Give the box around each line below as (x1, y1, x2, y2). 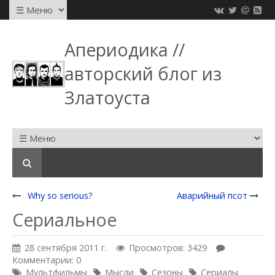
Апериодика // (64, 38, 185, 61)
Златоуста (64, 86, 151, 109)
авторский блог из (64, 62, 222, 85)
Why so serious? (28, 190, 93, 201)
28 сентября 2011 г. (25, 242, 107, 254)
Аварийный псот (177, 190, 247, 201)
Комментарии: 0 (12, 254, 81, 266)
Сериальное (12, 208, 117, 231)
